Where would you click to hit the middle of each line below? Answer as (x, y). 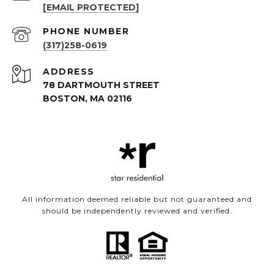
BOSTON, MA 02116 (87, 99)
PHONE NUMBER (86, 31)
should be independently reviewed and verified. (137, 211)
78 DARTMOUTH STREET (101, 85)
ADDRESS (69, 72)
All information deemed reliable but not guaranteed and (137, 199)
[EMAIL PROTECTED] (91, 8)
